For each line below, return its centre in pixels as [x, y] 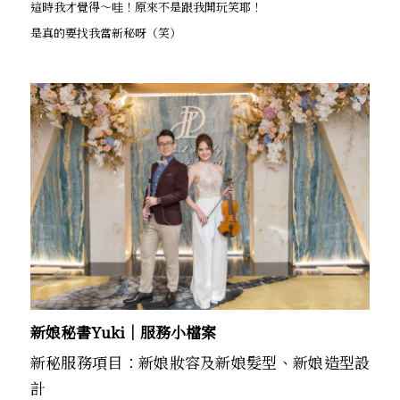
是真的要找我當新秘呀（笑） [105, 33]
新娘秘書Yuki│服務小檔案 [123, 331]
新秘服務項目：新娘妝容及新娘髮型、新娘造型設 [200, 362]
